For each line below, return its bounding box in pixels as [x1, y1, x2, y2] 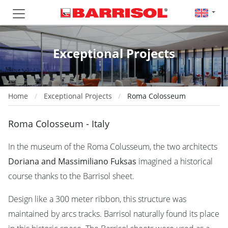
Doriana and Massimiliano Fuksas [8, 156, 136, 167]
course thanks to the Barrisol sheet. [8, 170, 134, 182]
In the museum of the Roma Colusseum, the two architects [8, 141, 217, 152]
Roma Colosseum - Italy [8, 118, 109, 130]
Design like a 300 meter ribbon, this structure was [8, 193, 186, 205]
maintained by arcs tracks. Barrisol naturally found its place [8, 208, 219, 219]
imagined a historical [136, 156, 213, 167]
